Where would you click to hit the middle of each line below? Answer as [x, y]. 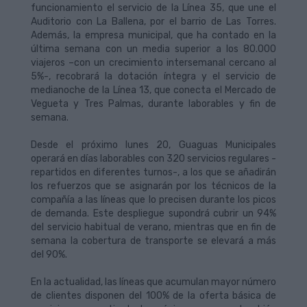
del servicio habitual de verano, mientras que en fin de [153, 228]
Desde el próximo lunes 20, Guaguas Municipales [153, 145]
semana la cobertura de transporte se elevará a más [153, 241]
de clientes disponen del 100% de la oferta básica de [153, 296]
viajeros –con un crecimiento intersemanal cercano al [153, 63]
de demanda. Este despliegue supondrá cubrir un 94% [153, 214]
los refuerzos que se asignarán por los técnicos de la [153, 186]
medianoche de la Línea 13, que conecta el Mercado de [153, 90]
